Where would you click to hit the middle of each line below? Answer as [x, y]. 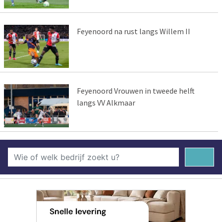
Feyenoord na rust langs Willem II [133, 31]
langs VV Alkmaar [106, 102]
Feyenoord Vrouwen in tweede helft [136, 90]
